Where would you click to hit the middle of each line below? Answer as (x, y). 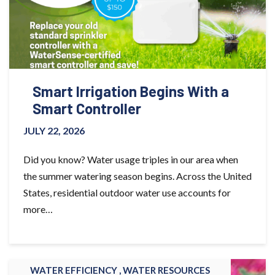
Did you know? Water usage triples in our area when (131, 160)
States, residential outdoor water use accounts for (127, 193)
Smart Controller (87, 109)
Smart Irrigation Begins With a (131, 91)
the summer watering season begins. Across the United (137, 176)
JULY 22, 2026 (54, 131)
